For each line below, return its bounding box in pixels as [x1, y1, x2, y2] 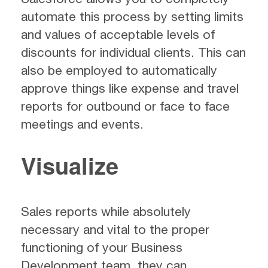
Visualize [21, 149, 118, 182]
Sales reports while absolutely [21, 204, 191, 218]
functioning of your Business [21, 240, 182, 254]
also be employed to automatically [21, 62, 217, 77]
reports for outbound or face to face [21, 98, 230, 113]
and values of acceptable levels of [21, 26, 215, 41]
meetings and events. [21, 116, 144, 131]
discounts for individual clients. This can [21, 44, 246, 59]
